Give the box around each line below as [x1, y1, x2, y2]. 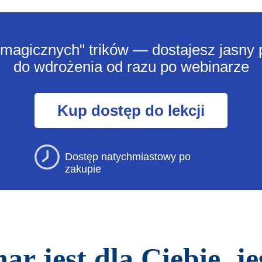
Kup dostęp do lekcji [57, 102, 205, 119]
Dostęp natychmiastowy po [65, 151, 191, 163]
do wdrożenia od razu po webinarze [13, 58, 249, 75]
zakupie [65, 163, 101, 175]
